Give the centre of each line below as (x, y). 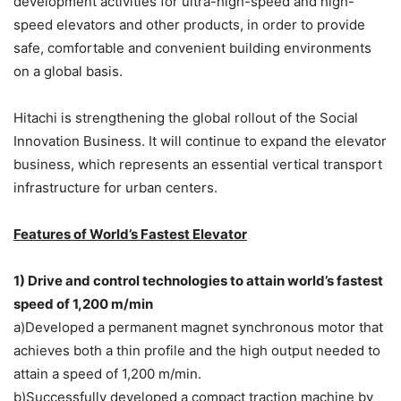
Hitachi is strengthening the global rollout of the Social (186, 118)
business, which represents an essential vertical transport (198, 165)
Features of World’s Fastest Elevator (130, 235)
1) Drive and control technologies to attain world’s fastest (198, 281)
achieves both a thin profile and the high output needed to (197, 351)
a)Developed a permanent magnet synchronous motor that (198, 328)
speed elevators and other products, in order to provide (189, 25)
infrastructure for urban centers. (115, 188)
